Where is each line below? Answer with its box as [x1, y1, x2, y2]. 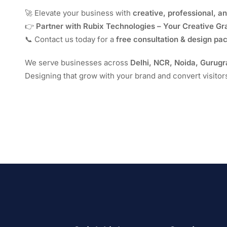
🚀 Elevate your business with [25, 8, 133, 18]
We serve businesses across [25, 57, 130, 67]
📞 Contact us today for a [25, 34, 116, 44]
